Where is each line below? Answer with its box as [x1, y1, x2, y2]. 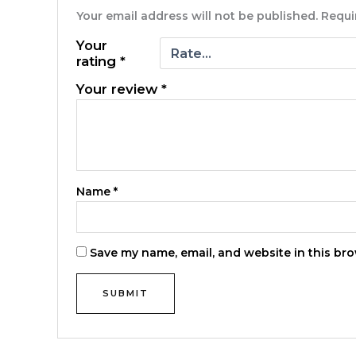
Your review [76, 81, 162, 98]
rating [76, 53, 121, 70]
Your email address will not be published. [76, 9, 319, 24]
